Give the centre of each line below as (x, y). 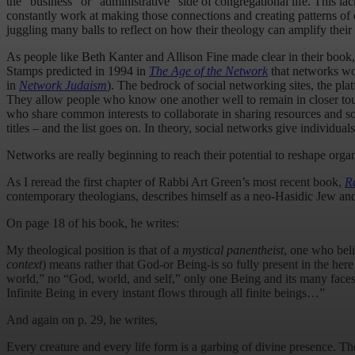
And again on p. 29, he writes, (82, 320)
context (24, 265)
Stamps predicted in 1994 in (78, 71)
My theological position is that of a (94, 250)
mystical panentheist (233, 250)
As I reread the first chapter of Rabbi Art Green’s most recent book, (176, 182)
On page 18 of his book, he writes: (93, 223)
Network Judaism (63, 86)
